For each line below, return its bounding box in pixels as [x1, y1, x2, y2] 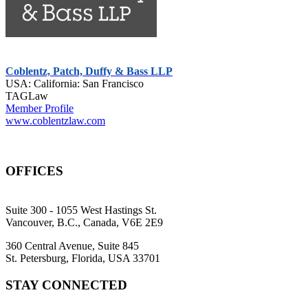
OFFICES [5, 164, 63, 179]
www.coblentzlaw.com [5, 115, 105, 127]
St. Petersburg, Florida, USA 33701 [5, 252, 160, 264]
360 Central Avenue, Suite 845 [5, 239, 139, 252]
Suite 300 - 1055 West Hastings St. [5, 203, 157, 216]
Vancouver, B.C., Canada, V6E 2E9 [5, 216, 163, 228]
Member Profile [5, 102, 74, 115]
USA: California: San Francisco [5, 78, 144, 90]
